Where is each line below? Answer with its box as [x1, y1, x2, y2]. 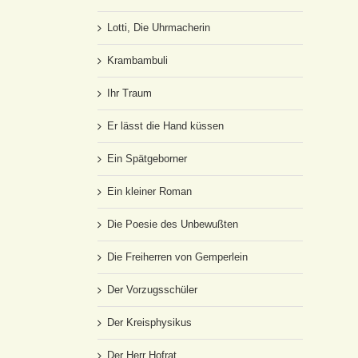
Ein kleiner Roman [107, 185, 192, 197]
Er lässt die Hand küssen [107, 120, 224, 132]
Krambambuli [107, 54, 168, 66]
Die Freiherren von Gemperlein [107, 251, 248, 263]
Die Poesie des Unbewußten [107, 218, 238, 230]
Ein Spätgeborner [107, 153, 187, 165]
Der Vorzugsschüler [107, 284, 197, 296]
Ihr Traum [107, 87, 152, 99]
